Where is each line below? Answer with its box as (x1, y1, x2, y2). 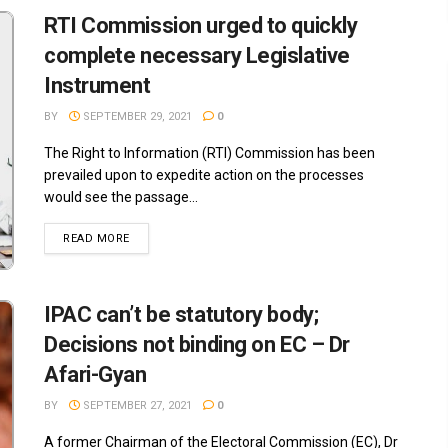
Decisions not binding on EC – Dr (44, 332, 350, 358)
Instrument (44, 73, 151, 98)
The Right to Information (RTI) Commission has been (44, 145, 375, 161)
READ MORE (63, 232, 130, 245)
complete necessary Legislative (44, 43, 350, 68)
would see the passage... (44, 189, 198, 205)
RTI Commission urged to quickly (44, 13, 358, 38)
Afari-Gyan (44, 362, 147, 388)
